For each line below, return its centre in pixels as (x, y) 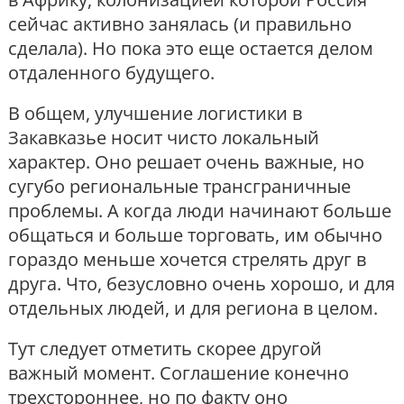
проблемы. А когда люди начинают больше (200, 211)
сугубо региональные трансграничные (179, 187)
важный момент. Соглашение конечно (179, 373)
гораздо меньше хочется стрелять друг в (187, 260)
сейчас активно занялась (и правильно (180, 24)
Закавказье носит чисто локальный (164, 138)
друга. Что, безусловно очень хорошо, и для (202, 284)
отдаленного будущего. (111, 73)
